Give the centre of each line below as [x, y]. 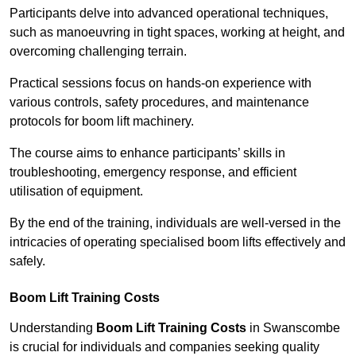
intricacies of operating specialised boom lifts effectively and [178, 242]
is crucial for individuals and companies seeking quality [164, 347]
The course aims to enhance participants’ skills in [147, 153]
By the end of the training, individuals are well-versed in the [175, 223]
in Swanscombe [293, 328]
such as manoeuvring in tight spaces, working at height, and [177, 33]
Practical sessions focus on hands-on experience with [161, 83]
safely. [27, 261]
